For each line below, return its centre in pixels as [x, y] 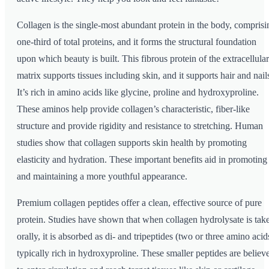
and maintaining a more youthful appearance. [102, 177]
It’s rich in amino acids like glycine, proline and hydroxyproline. [138, 92]
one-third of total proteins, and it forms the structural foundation [137, 42]
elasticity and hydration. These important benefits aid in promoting [142, 160]
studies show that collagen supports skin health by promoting [132, 143]
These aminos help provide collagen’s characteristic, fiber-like [133, 109]
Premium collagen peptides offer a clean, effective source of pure [139, 203]
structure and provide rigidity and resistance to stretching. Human [140, 126]
